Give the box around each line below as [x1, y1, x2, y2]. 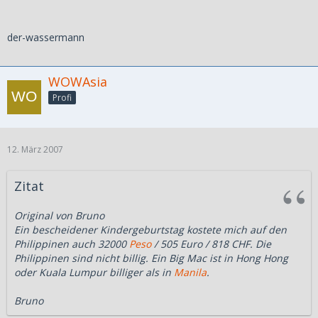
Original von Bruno [14, 209, 104, 223]
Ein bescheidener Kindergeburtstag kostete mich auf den [14, 223, 287, 237]
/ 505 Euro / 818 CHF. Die [151, 237, 271, 251]
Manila [174, 265, 207, 280]
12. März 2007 [7, 143, 63, 156]
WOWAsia [48, 72, 107, 90]
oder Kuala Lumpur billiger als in [14, 265, 174, 280]
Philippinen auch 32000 [14, 237, 129, 251]
